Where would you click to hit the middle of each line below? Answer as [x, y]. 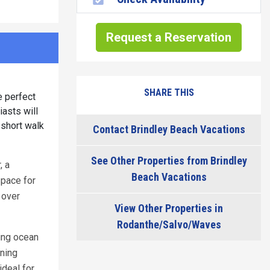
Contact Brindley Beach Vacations [169, 129]
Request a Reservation [169, 37]
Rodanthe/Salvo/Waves [169, 224]
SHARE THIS [169, 93]
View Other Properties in [169, 208]
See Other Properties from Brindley [169, 161]
